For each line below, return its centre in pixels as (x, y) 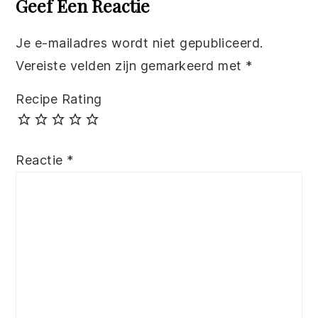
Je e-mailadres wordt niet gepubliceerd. (139, 43)
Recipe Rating (59, 99)
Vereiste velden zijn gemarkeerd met (131, 66)
